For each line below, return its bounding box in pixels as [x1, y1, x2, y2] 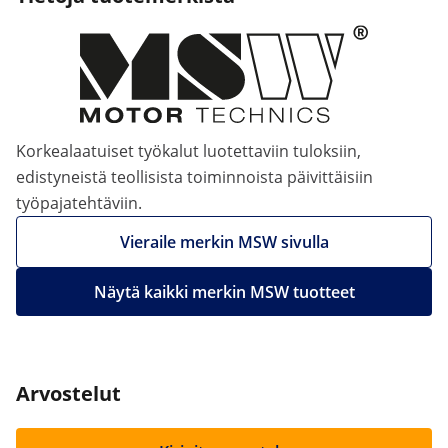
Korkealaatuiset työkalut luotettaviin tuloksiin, [16, 140, 361, 162]
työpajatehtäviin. [16, 192, 142, 214]
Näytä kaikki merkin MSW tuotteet [93, 281, 355, 303]
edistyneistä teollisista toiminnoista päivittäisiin [16, 166, 373, 188]
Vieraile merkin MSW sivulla [119, 231, 329, 253]
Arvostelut [16, 380, 121, 407]
